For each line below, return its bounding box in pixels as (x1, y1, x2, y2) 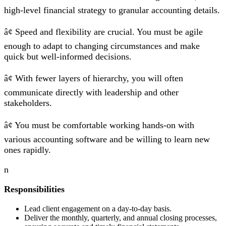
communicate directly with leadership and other (4, 87, 179, 98)
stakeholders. (4, 98, 52, 108)
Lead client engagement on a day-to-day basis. (24, 204, 172, 213)
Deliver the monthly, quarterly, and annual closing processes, (24, 213, 217, 222)
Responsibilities (4, 184, 65, 195)
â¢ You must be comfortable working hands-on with (4, 120, 194, 130)
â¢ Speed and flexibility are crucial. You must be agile (4, 26, 203, 37)
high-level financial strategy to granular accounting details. (4, 5, 220, 15)
